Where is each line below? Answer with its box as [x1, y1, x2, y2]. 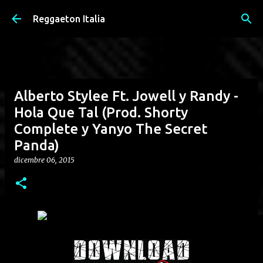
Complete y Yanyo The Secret [14, 121, 207, 137]
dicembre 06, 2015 [14, 156, 75, 164]
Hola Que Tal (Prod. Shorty [14, 104, 188, 120]
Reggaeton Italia [33, 14, 105, 24]
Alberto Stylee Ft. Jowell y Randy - [14, 88, 238, 104]
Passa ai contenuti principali [72, 9, 191, 20]
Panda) [14, 137, 59, 153]
